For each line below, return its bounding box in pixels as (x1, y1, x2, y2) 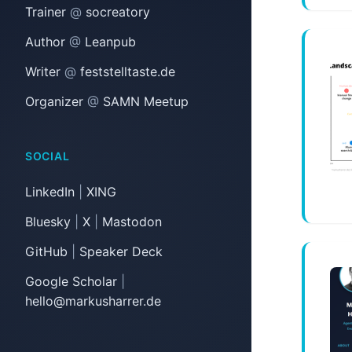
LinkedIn (25, 184, 75, 200)
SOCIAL (25, 148, 70, 163)
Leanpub (81, 33, 136, 49)
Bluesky (25, 214, 71, 230)
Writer (25, 63, 64, 79)
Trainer (25, 4, 70, 20)
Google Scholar (25, 273, 117, 289)
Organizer (25, 93, 87, 109)
